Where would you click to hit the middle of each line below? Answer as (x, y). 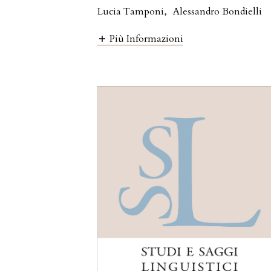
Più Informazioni (147, 39)
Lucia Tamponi (131, 11)
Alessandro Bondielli (218, 11)
